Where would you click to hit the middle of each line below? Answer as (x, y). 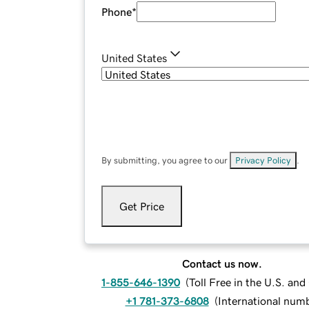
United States (134, 58)
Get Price (142, 207)
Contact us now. (222, 264)
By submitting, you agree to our (166, 161)
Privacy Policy (263, 161)
